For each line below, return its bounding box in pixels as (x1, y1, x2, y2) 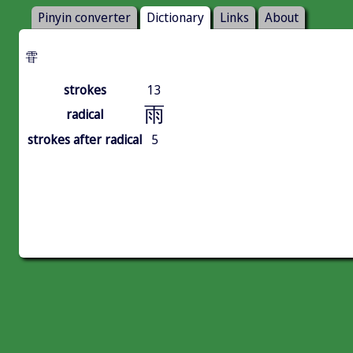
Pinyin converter (38, 9, 131, 27)
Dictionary (147, 9, 204, 27)
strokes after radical (28, 131, 142, 149)
